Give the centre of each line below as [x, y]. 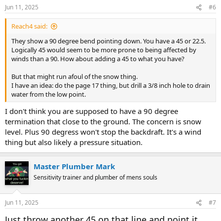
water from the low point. [49, 94]
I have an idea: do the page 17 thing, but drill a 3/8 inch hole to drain [111, 86]
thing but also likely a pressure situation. [74, 142]
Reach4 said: [29, 26]
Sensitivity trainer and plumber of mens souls [95, 177]
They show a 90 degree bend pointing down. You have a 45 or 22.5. [109, 41]
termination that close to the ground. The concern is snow [103, 121]
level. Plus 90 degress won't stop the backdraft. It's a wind [103, 131]
